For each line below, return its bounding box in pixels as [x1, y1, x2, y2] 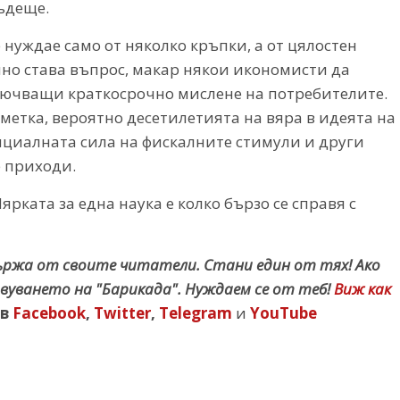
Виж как [334, 278, 391, 299]
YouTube [250, 302, 317, 323]
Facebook [9, 302, 86, 323]
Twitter [94, 302, 151, 323]
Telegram [159, 302, 232, 323]
